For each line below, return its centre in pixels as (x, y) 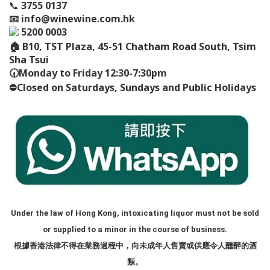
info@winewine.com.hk (78, 19)
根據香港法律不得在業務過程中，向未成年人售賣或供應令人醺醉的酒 (135, 245)
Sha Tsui (29, 59)
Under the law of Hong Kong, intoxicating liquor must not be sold (135, 213)
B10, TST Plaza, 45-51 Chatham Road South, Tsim (139, 46)
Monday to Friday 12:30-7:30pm (93, 73)
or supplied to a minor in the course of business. (135, 229)
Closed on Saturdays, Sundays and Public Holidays (137, 87)
